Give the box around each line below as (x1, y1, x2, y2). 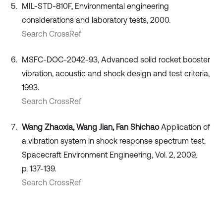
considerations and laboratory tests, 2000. (22, 15, 170, 24)
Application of (159, 122, 210, 131)
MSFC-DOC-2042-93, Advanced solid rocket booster (22, 55, 210, 64)
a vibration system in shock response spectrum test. (22, 136, 206, 145)
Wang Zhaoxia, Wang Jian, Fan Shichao (22, 122, 159, 131)
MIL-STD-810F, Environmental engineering (22, 1, 169, 10)
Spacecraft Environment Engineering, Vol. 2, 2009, (22, 150, 197, 159)
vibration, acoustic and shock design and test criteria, (22, 68, 210, 78)
